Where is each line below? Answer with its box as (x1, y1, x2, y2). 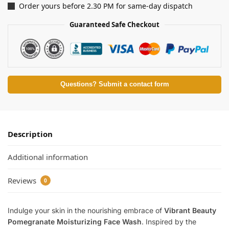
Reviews (8, 175, 38, 186)
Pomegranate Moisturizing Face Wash (8, 217, 142, 226)
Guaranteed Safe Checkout (70, 19, 159, 29)
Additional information (8, 152, 88, 163)
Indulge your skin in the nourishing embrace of (8, 206, 164, 215)
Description (8, 129, 53, 140)
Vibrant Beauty (164, 206, 216, 215)
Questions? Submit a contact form (60, 80, 169, 88)
